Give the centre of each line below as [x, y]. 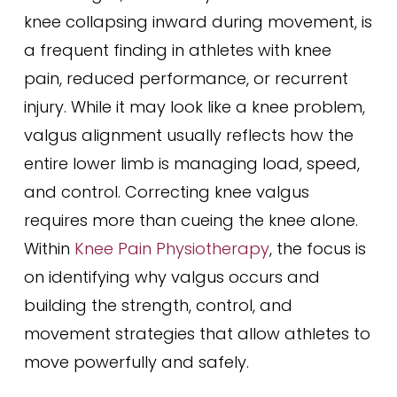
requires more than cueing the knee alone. [191, 220]
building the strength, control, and [158, 305]
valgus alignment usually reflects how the [188, 135]
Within [49, 249]
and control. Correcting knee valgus [166, 192]
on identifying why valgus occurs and [171, 277]
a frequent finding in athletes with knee [177, 50]
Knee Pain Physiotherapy [171, 249]
